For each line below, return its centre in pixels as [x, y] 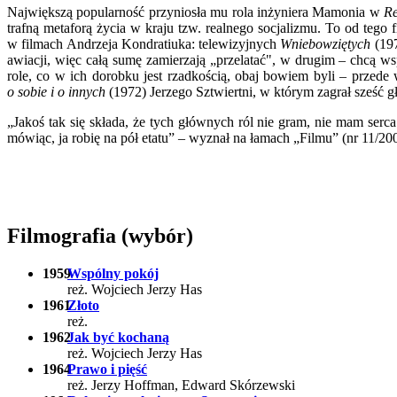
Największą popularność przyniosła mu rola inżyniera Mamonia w [196, 12]
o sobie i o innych [56, 92]
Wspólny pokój [113, 274]
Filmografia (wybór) [100, 236]
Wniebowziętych [326, 44]
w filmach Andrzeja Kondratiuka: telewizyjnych [144, 44]
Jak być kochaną [118, 338]
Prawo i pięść [107, 370]
